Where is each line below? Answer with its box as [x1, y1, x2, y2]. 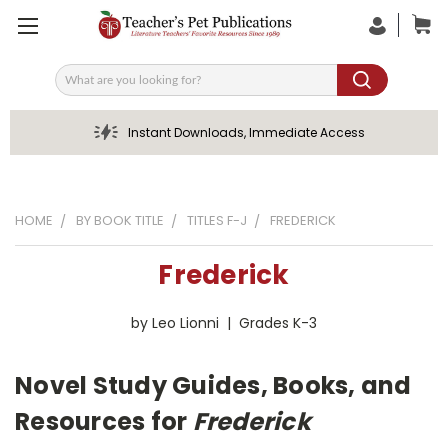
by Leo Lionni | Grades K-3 [131, 313, 317, 333]
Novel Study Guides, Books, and [15, 368, 412, 402]
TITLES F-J [187, 211, 247, 230]
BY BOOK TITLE [76, 211, 164, 230]
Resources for [15, 404, 193, 438]
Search [54, 76, 104, 97]
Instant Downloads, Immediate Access [127, 124, 365, 141]
